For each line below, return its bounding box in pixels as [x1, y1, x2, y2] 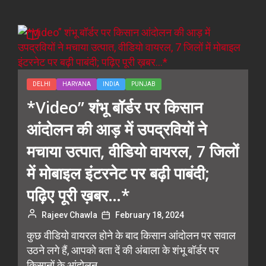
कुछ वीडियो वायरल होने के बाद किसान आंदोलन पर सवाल [27, 229, 236, 242]
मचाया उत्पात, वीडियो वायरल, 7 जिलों [27, 140, 239, 162]
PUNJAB [131, 81, 156, 87]
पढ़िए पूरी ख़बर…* [27, 184, 130, 206]
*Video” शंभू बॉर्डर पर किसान [27, 96, 202, 118]
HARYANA [62, 81, 91, 87]
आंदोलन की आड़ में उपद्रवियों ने [27, 118, 207, 140]
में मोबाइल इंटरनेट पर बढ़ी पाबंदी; [27, 162, 210, 184]
